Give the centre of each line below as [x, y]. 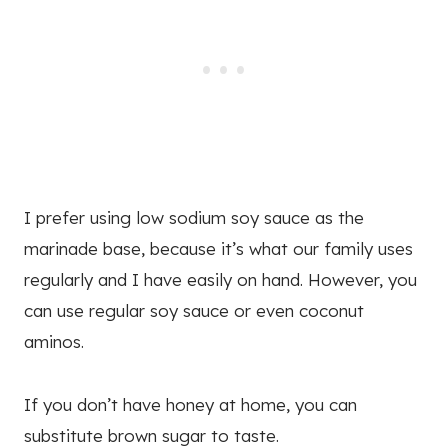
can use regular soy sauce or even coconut [194, 311]
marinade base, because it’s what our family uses [218, 249]
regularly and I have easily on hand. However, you [220, 280]
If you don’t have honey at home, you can [190, 405]
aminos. [54, 342]
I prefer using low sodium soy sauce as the [194, 218]
